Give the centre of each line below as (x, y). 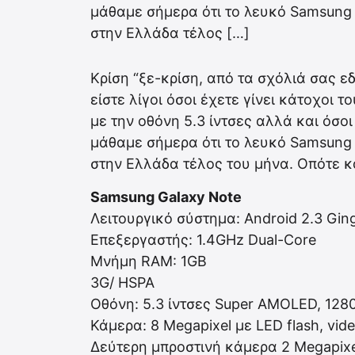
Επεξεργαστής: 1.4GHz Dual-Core (203, 239)
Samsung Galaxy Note (166, 197)
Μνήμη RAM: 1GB (149, 261)
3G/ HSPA (122, 282)
